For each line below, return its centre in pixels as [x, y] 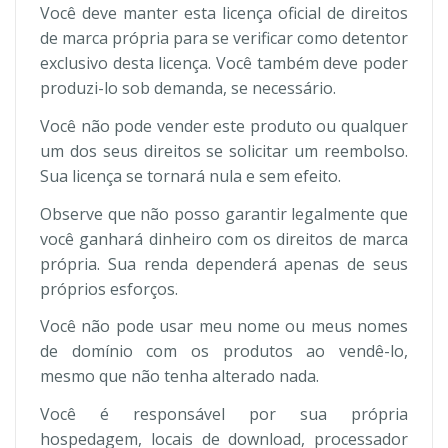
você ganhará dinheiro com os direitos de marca [224, 238]
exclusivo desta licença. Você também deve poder [224, 63]
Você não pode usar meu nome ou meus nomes [224, 326]
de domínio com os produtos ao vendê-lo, [224, 351]
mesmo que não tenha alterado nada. [179, 376]
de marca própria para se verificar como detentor [224, 38]
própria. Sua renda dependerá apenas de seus [224, 263]
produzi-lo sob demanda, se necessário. [188, 88]
